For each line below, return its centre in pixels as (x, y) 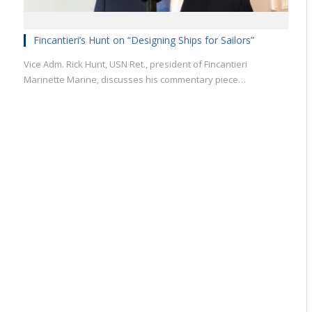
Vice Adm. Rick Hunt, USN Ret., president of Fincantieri (135, 64)
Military (109, 208)
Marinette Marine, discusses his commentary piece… (135, 80)
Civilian (186, 208)
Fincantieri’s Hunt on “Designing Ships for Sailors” (144, 40)
